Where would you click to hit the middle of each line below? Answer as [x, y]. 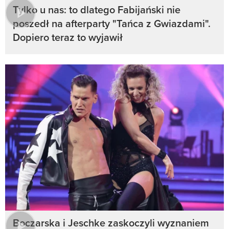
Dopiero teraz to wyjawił [68, 37]
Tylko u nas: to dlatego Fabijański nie [97, 10]
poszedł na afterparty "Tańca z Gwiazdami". [112, 24]
